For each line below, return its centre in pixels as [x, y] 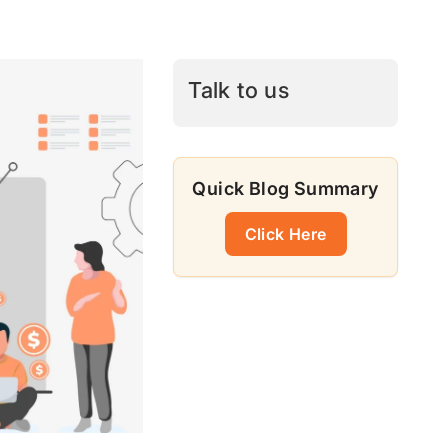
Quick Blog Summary [285, 188]
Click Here [285, 233]
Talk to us [239, 90]
